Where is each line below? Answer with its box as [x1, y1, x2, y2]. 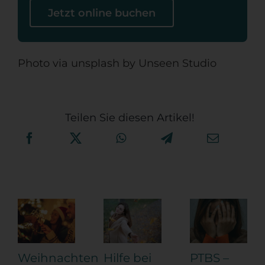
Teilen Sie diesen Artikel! [65, 111, 195, 125]
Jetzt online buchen [47, 7, 156, 20]
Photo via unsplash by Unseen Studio [17, 57, 216, 70]
